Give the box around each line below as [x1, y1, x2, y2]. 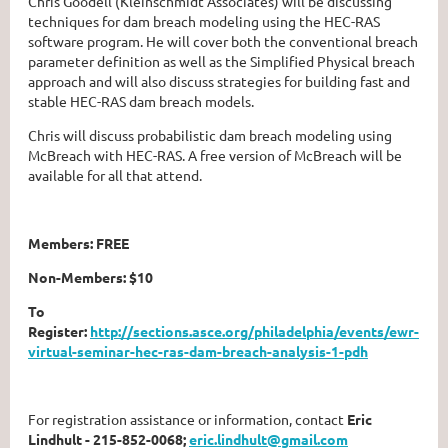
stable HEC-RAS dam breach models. [28, 91, 254, 110]
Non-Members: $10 [28, 267, 153, 286]
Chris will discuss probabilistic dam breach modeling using [28, 125, 392, 144]
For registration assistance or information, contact [28, 409, 344, 428]
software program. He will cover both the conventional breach [28, 31, 418, 50]
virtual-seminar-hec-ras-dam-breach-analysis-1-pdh [28, 341, 368, 360]
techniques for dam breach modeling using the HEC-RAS [28, 11, 380, 30]
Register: [28, 321, 90, 340]
